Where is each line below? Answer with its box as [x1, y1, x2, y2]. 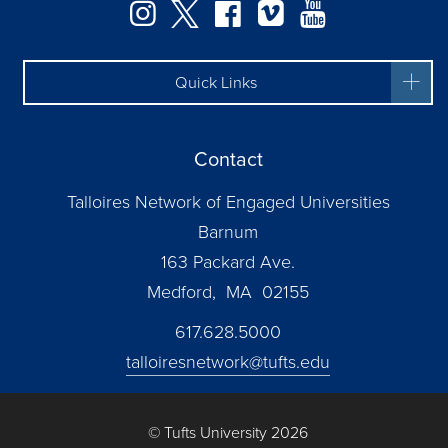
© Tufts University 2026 [148, 421, 308, 445]
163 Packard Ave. [161, 249, 295, 276]
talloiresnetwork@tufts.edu [126, 349, 330, 376]
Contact [193, 144, 263, 175]
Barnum [198, 219, 258, 246]
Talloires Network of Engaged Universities [66, 189, 390, 216]
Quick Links [174, 69, 258, 95]
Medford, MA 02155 [147, 279, 309, 306]
